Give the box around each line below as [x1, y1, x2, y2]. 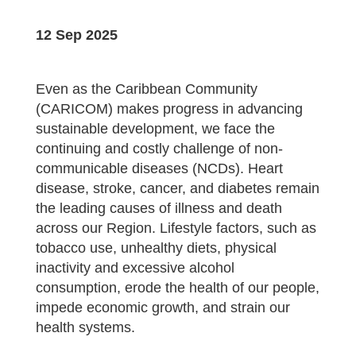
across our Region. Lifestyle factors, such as [35, 220, 316, 236]
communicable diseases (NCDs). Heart [35, 161, 283, 176]
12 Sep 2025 [35, 27, 118, 43]
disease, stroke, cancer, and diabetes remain [35, 180, 319, 196]
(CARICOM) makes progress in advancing [35, 101, 303, 117]
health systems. [35, 319, 135, 335]
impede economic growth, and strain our [35, 300, 290, 315]
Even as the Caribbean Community [35, 81, 257, 97]
